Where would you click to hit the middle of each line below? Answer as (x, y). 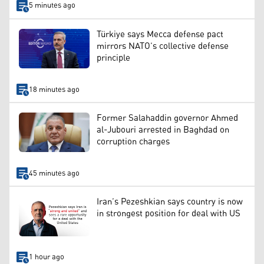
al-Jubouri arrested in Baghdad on (163, 130)
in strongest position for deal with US (169, 214)
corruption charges (133, 141)
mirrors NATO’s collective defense (163, 46)
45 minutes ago (54, 173)
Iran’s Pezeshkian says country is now (170, 202)
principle (113, 58)
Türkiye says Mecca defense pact (160, 34)
